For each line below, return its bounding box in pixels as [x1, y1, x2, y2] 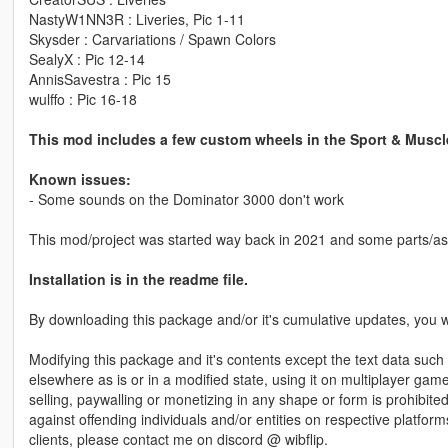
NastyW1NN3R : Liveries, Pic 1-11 [28, 9, 245, 30]
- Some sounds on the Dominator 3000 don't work [28, 189, 344, 210]
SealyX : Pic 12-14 [28, 49, 145, 70]
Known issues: [28, 169, 131, 190]
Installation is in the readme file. [28, 269, 248, 290]
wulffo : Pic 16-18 [28, 89, 137, 110]
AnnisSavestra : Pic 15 [28, 69, 171, 90]
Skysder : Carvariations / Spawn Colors [28, 29, 276, 50]
